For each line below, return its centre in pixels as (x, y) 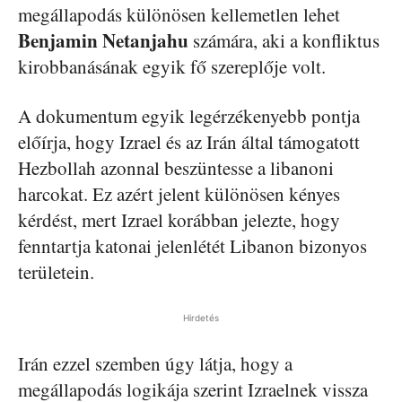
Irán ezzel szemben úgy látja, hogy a (155, 363)
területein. (56, 271)
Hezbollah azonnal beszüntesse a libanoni (176, 167)
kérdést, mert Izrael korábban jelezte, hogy (179, 219)
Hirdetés (201, 317)
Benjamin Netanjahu (103, 40)
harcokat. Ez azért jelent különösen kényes (179, 193)
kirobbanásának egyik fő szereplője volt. (172, 66)
